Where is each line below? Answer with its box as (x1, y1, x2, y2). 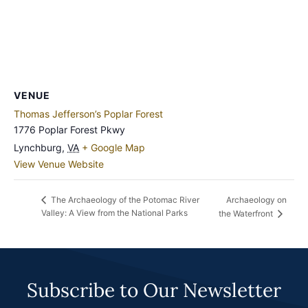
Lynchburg (14, 141, 62, 153)
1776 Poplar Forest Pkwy (14, 123, 125, 135)
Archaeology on (225, 195, 287, 206)
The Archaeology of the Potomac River (49, 195, 199, 206)
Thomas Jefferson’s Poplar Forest (14, 107, 163, 120)
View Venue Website (14, 157, 104, 170)
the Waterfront (218, 208, 275, 219)
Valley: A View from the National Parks (41, 208, 188, 219)
